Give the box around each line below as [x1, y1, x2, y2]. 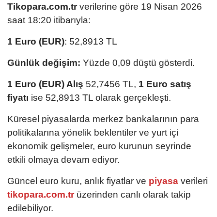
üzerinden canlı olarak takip [74, 189, 191, 200]
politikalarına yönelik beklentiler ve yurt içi [7, 127, 178, 138]
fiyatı [7, 92, 29, 103]
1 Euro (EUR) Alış [7, 78, 83, 89]
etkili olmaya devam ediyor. [7, 154, 120, 165]
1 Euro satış [139, 78, 191, 89]
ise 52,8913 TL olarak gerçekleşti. [29, 92, 171, 103]
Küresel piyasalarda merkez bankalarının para [7, 113, 199, 124]
